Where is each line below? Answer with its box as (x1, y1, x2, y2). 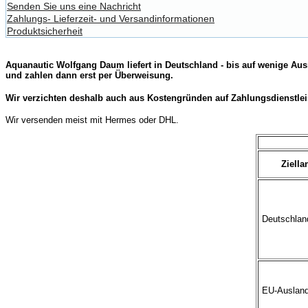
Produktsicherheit (7, 25, 82, 37)
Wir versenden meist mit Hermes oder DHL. (5, 115, 179, 126)
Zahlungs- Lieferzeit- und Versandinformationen (7, 13, 214, 25)
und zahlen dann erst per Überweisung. (5, 70, 173, 81)
